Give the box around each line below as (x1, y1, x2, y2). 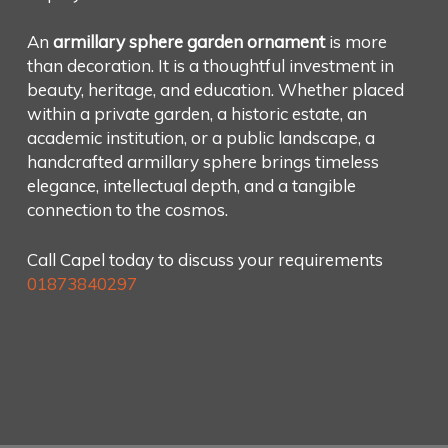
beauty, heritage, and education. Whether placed (26, 79, 404, 101)
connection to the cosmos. (26, 199, 228, 221)
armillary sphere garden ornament (52, 31, 325, 53)
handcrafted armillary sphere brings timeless (26, 151, 379, 173)
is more (324, 31, 387, 53)
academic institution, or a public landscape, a (26, 127, 375, 149)
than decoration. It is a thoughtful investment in (26, 55, 394, 77)
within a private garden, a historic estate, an (26, 103, 367, 125)
